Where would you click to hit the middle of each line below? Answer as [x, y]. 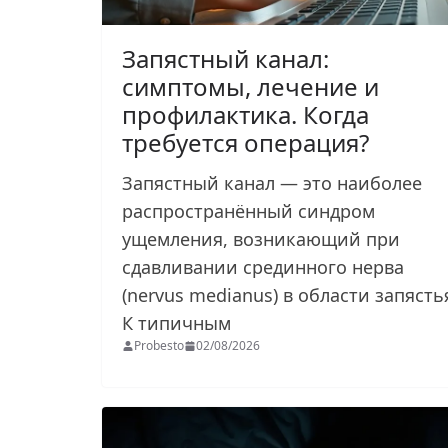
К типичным [179, 322]
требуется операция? [245, 142]
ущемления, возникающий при [261, 238]
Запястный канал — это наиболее [272, 182]
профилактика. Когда [245, 114]
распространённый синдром [248, 210]
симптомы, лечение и [250, 86]
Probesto [159, 345]
